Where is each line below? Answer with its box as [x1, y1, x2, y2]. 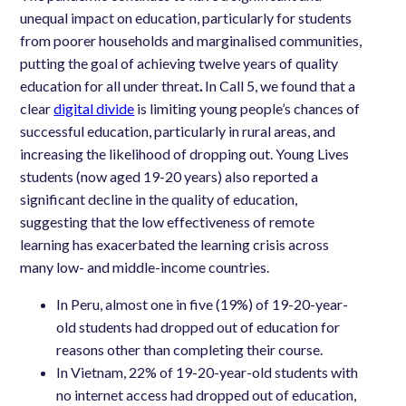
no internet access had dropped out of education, [56, 386, 357, 404]
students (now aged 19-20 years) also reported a [20, 168, 319, 186]
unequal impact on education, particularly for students [20, 9, 353, 27]
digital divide [53, 100, 135, 118]
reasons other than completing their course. [56, 341, 324, 359]
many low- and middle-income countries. [20, 258, 270, 276]
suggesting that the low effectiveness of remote [20, 213, 315, 231]
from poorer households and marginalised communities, [20, 32, 362, 50]
